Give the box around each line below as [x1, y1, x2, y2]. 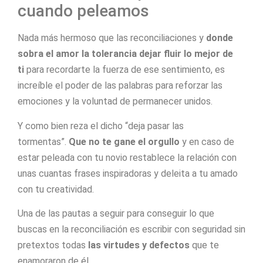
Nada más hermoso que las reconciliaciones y [18, 32, 206, 44]
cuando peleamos [18, 1, 149, 21]
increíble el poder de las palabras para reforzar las [18, 80, 222, 92]
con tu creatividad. [18, 183, 94, 195]
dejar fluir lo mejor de [139, 48, 233, 60]
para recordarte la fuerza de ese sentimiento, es [24, 64, 225, 76]
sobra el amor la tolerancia [18, 48, 137, 60]
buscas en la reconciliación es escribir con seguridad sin [18, 223, 245, 235]
